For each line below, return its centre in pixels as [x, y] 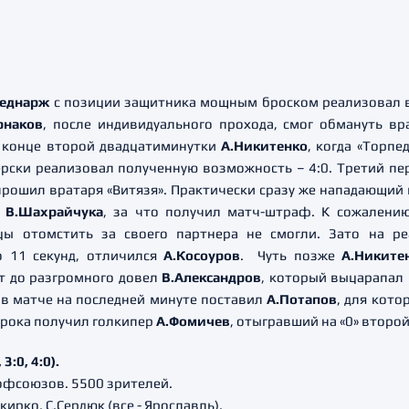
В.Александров [212, 277]
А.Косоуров [202, 255]
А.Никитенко [262, 146]
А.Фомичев [193, 321]
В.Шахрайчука [54, 211]
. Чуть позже [291, 255]
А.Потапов [302, 299]
